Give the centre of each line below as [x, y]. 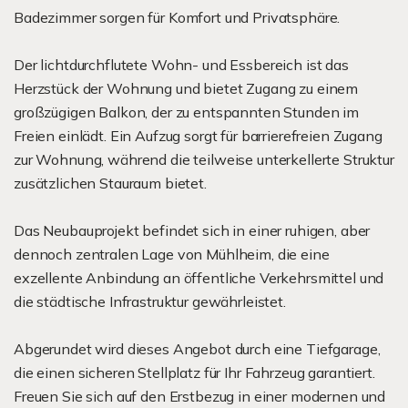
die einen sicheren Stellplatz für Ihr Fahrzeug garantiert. [194, 372]
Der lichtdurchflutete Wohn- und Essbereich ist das [181, 65]
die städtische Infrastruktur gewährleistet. [150, 301]
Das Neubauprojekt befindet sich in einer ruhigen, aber [192, 230]
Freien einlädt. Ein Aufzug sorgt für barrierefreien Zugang [198, 136]
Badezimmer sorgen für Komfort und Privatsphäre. [177, 17]
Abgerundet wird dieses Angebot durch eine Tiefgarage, [197, 349]
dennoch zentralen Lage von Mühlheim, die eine [172, 254]
